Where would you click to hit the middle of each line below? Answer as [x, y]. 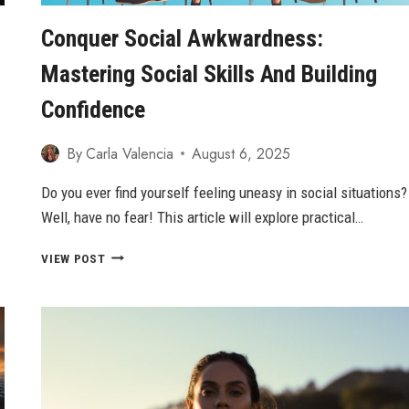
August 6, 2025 [241, 153]
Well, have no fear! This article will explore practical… [203, 217]
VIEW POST [73, 258]
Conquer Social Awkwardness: [183, 38]
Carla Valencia [129, 153]
